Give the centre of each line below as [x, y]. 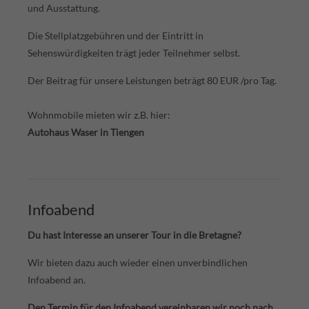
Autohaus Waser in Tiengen [86, 132]
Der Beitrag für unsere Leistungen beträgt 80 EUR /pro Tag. [152, 80]
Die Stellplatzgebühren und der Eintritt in [116, 35]
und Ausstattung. [64, 8]
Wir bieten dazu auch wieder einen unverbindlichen [138, 262]
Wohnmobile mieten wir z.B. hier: [99, 114]
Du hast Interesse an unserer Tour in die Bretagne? [134, 235]
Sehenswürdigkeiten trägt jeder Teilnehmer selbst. [134, 52]
